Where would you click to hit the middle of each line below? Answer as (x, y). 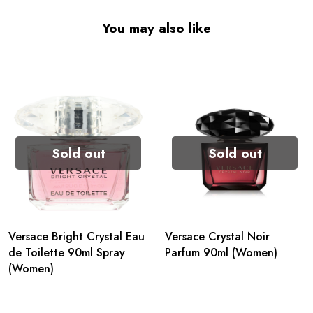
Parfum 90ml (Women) (221, 253)
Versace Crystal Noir (217, 236)
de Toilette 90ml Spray (67, 253)
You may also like (156, 28)
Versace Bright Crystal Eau (77, 236)
